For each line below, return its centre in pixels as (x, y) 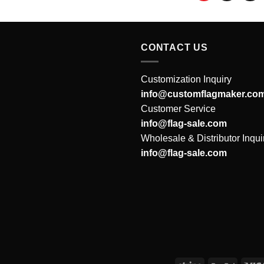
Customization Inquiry (186, 80)
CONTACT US (174, 47)
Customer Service (178, 109)
